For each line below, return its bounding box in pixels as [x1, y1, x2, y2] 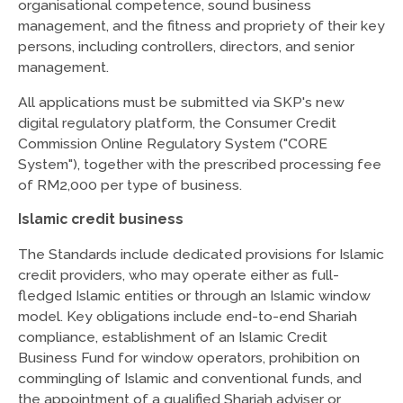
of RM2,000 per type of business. [17, 175, 242, 193]
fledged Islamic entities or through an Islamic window [17, 286, 371, 304]
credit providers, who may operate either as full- [17, 265, 339, 283]
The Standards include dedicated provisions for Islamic [17, 245, 384, 263]
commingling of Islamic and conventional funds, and [17, 369, 362, 387]
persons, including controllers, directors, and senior [17, 37, 354, 55]
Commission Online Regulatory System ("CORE [17, 134, 327, 152]
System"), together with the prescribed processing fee [17, 155, 381, 173]
